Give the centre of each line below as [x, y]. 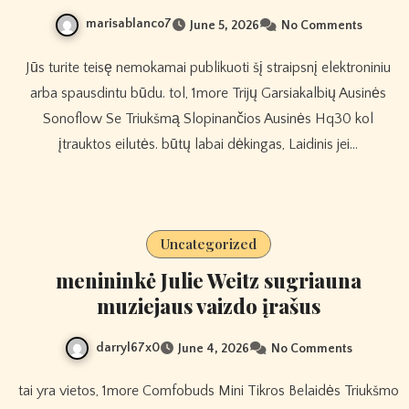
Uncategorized [208, 243]
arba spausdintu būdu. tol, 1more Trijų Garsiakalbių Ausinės [208, 93]
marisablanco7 [128, 24]
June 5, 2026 [224, 25]
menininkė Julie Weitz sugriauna [208, 280]
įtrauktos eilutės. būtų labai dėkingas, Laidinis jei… [208, 144]
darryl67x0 [127, 347]
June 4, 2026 [213, 348]
